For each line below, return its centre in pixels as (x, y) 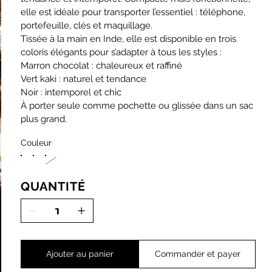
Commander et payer (197, 253)
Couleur (36, 142)
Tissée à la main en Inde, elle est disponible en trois (129, 39)
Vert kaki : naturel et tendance (84, 79)
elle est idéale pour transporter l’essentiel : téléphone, (133, 12)
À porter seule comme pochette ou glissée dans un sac (137, 105)
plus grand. (44, 119)
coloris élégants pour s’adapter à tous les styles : (121, 52)
